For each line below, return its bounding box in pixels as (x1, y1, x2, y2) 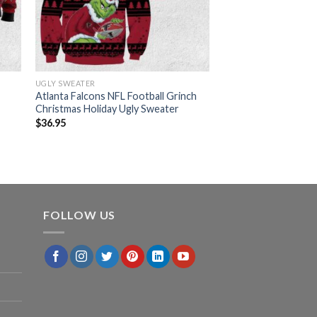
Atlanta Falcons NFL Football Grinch (35, 90, 197, 103)
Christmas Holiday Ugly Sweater (35, 103, 179, 115)
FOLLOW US (43, 208, 116, 222)
